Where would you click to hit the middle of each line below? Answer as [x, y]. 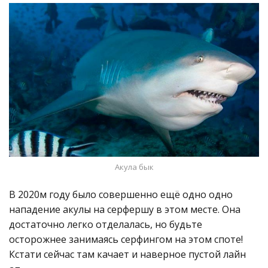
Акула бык [134, 167]
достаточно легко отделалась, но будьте [106, 224]
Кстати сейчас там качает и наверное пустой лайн [127, 254]
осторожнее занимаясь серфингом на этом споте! [126, 239]
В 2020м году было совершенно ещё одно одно [121, 194]
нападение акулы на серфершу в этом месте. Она [125, 209]
